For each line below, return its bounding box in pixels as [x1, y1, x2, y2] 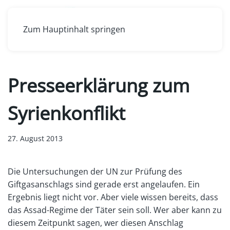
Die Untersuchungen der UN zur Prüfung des [8, 166, 182, 177]
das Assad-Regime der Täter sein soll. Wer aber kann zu [8, 204, 222, 216]
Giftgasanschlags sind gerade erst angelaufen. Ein [8, 179, 200, 190]
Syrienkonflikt [8, 101, 125, 126]
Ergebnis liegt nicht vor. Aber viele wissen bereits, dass [8, 191, 218, 203]
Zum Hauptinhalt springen [23, 24, 125, 35]
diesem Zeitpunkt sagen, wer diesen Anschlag [8, 217, 183, 228]
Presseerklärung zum [8, 73, 189, 98]
